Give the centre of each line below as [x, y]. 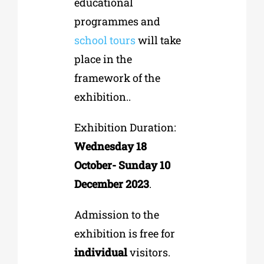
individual [100, 253]
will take [158, 40]
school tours [105, 40]
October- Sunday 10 [122, 165]
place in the [103, 59]
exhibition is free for [124, 234]
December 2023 [111, 184]
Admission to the [116, 215]
